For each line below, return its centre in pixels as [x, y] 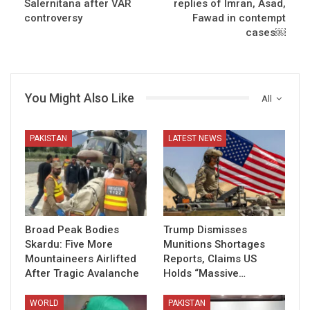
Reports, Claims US [210, 258]
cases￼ [266, 32]
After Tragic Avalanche [82, 273]
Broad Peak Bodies [72, 229]
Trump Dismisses [205, 229]
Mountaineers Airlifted [81, 258]
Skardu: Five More [69, 244]
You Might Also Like [80, 98]
